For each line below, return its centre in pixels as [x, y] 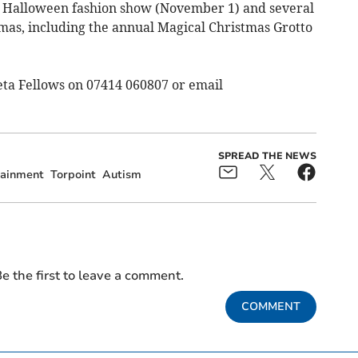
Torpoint [73, 174]
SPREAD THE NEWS [267, 155]
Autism [121, 174]
